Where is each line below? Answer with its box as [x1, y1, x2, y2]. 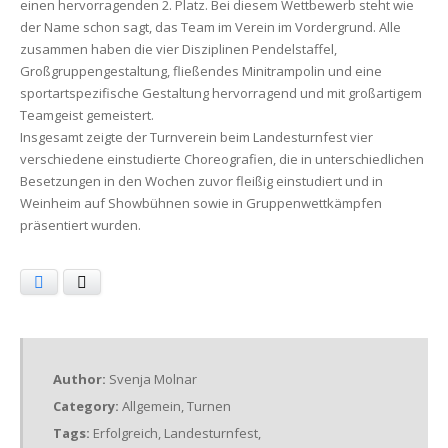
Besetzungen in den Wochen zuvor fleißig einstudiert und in [20, 172, 383, 191]
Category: [53, 397, 122, 416]
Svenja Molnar [109, 370, 197, 389]
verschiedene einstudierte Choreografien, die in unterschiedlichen [20, 150, 424, 169]
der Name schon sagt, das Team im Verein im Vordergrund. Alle [20, 18, 401, 37]
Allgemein [122, 397, 181, 416]
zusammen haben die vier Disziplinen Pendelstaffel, [20, 40, 337, 59]
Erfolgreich [93, 424, 158, 443]
